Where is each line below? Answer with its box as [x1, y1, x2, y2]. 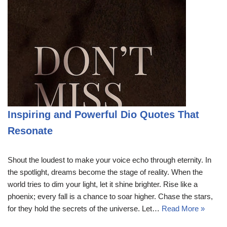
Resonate [8, 125, 53, 136]
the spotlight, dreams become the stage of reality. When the [8, 167, 203, 176]
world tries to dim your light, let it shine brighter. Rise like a [8, 179, 198, 188]
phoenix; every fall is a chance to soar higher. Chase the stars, [8, 192, 213, 201]
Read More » [162, 204, 205, 213]
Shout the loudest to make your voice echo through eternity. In [8, 155, 211, 164]
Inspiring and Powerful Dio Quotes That [8, 108, 199, 120]
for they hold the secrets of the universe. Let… [8, 204, 162, 213]
